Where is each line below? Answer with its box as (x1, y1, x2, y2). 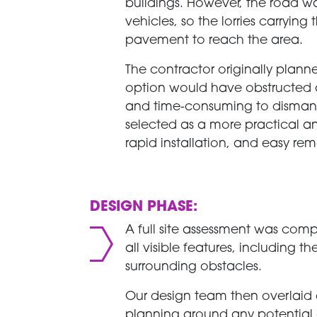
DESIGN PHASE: (90, 200, 198, 214)
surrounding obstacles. (125, 260, 263, 273)
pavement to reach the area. (125, 34, 304, 47)
